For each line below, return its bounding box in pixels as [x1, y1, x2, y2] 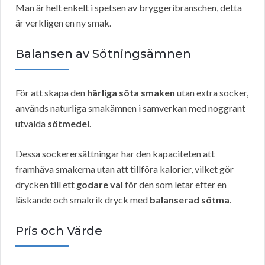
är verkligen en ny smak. [15, 17, 111, 29]
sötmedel [47, 118, 89, 130]
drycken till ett [15, 179, 76, 190]
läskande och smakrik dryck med [15, 194, 150, 206]
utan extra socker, [175, 87, 248, 99]
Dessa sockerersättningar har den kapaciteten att [15, 148, 215, 160]
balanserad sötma [150, 194, 230, 206]
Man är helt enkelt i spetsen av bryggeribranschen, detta [15, 2, 242, 14]
